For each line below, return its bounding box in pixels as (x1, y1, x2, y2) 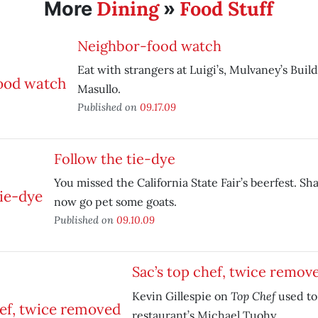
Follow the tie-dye (53, 150, 175, 168)
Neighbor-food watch (77, 37, 221, 55)
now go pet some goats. (53, 194, 177, 209)
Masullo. (77, 82, 121, 96)
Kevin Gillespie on (131, 289, 231, 303)
